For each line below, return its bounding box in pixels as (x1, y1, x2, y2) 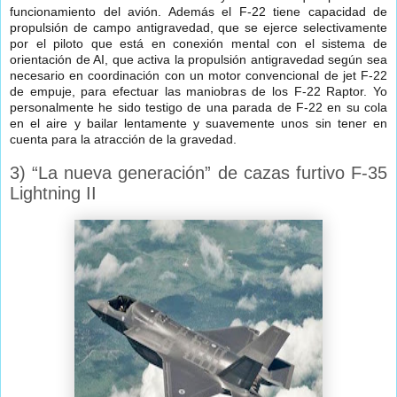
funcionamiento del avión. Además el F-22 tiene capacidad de (10, 4, 387, 19)
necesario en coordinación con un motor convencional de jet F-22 (10, 68, 387, 83)
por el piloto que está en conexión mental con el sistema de (10, 36, 387, 51)
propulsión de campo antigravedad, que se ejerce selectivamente (10, 20, 387, 35)
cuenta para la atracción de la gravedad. (10, 132, 237, 147)
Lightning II (10, 183, 97, 204)
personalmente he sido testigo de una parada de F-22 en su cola (10, 100, 387, 115)
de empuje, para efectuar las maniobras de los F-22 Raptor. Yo (10, 84, 387, 99)
